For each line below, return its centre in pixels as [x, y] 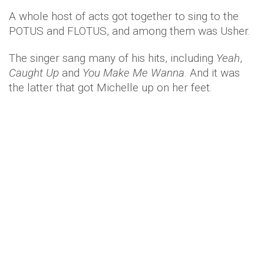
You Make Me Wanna [133, 73]
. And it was [212, 73]
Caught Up [34, 73]
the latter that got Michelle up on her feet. [110, 88]
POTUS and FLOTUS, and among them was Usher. [130, 31]
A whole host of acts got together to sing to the [124, 16]
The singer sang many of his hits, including [113, 58]
